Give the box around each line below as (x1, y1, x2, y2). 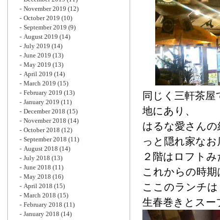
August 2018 (24, 145, 58, 152)
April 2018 (24, 182, 53, 190)
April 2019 (24, 70, 53, 78)
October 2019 (24, 14, 60, 22)
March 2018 (24, 192, 56, 199)
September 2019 (24, 24, 67, 31)
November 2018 (24, 117, 66, 124)
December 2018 (24, 108, 65, 115)
